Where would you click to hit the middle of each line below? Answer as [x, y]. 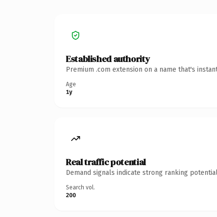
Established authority [108, 59]
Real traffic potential [106, 162]
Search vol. [80, 187]
